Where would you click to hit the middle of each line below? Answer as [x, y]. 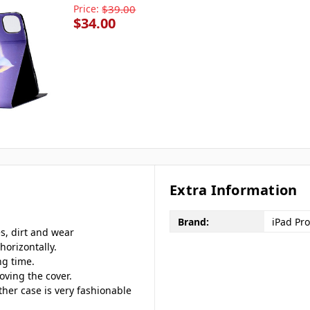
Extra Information [234, 190]
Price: [86, 8]
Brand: [193, 221]
